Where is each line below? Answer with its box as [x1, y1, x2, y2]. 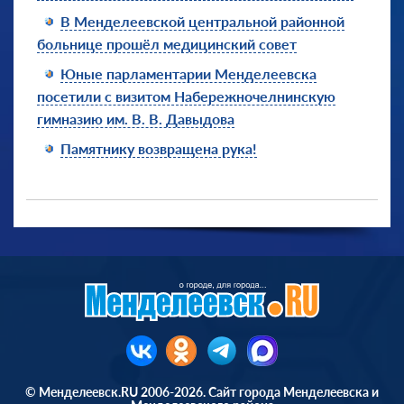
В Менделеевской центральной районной [60, 12, 344, 30]
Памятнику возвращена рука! [60, 139, 257, 157]
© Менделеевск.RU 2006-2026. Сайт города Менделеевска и [25, 383, 379, 399]
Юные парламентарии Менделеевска [60, 64, 317, 82]
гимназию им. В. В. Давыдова [37, 109, 234, 127]
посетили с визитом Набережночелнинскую [37, 87, 335, 105]
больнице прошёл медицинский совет [37, 34, 297, 52]
